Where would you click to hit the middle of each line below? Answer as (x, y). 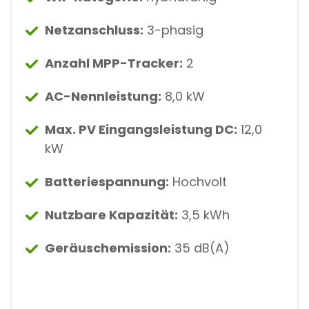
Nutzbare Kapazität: (111, 215)
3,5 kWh (204, 215)
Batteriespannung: (107, 181)
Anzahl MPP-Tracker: (114, 63)
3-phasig (173, 30)
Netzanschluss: (94, 30)
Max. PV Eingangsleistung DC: (141, 129)
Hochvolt (198, 181)
